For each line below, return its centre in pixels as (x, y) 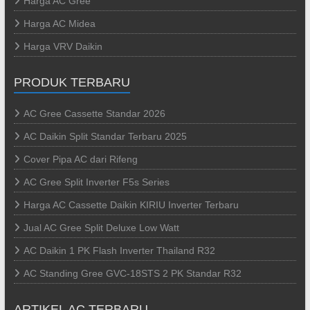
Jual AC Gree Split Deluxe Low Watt (101, 227)
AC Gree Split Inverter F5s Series (96, 182)
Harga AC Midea (59, 23)
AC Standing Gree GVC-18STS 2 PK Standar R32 (132, 273)
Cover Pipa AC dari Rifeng (80, 159)
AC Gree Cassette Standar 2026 (94, 113)
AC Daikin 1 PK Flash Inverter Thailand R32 (119, 250)
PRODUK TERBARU (72, 82)
